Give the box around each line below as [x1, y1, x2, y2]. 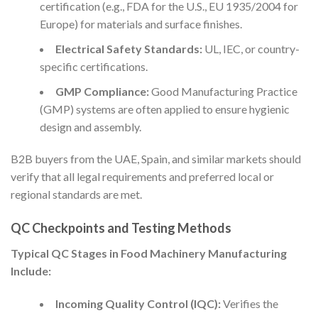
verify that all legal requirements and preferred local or [11, 170, 274, 184]
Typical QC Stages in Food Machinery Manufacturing [11, 246, 287, 261]
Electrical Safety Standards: [55, 41, 202, 55]
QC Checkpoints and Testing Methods [11, 220, 231, 236]
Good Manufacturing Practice [148, 84, 297, 98]
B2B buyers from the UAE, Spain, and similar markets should [11, 152, 301, 166]
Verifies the [220, 297, 278, 311]
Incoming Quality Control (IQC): [55, 297, 221, 311]
